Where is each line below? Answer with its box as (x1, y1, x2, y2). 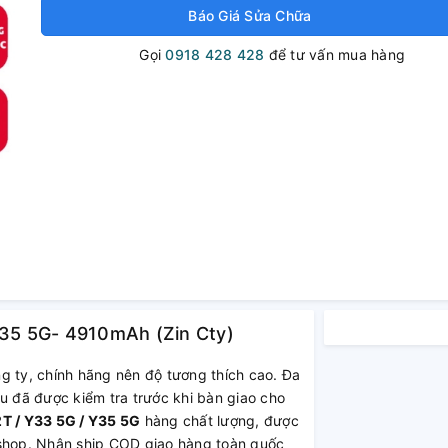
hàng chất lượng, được (140, 412, 299, 429)
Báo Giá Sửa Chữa (188, 7, 312, 24)
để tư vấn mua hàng (264, 46, 406, 63)
